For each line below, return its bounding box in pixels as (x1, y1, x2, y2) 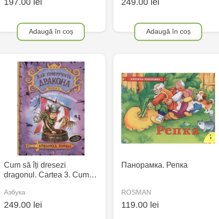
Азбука (4, 188, 25, 196)
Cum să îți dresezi (4, 161, 66, 170)
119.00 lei (121, 199, 159, 210)
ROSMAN (121, 188, 151, 196)
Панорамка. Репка (121, 161, 188, 170)
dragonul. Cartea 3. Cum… (4, 171, 97, 179)
